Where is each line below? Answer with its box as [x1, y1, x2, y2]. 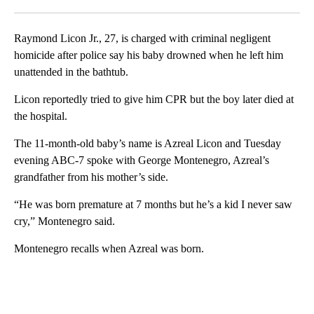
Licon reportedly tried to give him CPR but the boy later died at [14, 93, 294, 106]
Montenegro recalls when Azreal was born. [14, 243, 204, 255]
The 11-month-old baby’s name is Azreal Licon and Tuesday [14, 137, 281, 150]
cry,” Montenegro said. [14, 215, 115, 228]
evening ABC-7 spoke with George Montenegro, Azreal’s [14, 154, 269, 167]
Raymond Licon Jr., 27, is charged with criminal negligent [14, 32, 271, 45]
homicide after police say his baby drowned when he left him [14, 49, 283, 62]
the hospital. [14, 110, 67, 123]
